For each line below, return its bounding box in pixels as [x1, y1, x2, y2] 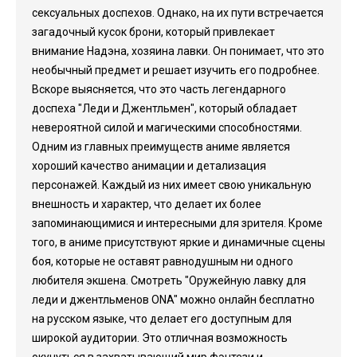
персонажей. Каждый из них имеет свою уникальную [32, 178, 312, 191]
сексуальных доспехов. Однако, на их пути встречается [32, 6, 324, 19]
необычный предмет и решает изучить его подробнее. [32, 64, 320, 76]
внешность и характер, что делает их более [32, 198, 261, 210]
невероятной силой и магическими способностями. [32, 121, 302, 134]
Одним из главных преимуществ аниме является [32, 140, 290, 153]
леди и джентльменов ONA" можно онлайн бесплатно [32, 293, 315, 306]
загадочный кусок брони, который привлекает [32, 25, 275, 38]
